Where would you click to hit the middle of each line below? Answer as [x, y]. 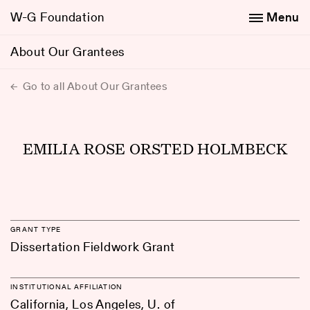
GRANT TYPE [36, 229]
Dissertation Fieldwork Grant [93, 247]
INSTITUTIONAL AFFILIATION [67, 286]
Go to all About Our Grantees [94, 86]
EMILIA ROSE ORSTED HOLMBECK [155, 148]
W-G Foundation [58, 17]
